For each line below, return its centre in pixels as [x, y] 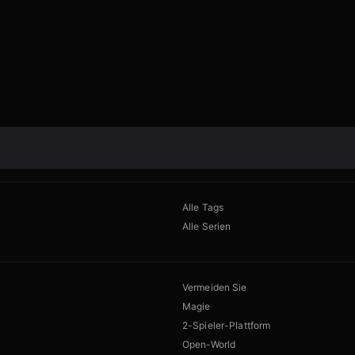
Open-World [210, 345]
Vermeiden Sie [215, 288]
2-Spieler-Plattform [227, 326]
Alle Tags [203, 208]
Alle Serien [207, 227]
